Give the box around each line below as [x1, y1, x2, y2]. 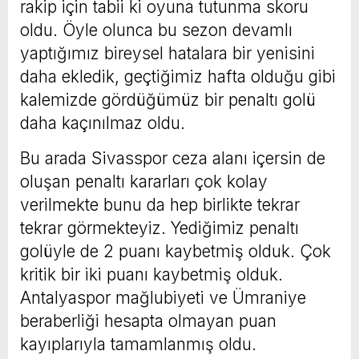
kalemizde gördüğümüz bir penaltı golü [20, 89, 316, 110]
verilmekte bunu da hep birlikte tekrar [20, 194, 300, 215]
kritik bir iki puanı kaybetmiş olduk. [20, 264, 283, 284]
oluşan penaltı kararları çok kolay [20, 171, 268, 192]
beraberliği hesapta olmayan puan [20, 310, 276, 331]
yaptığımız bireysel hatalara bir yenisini [20, 42, 315, 63]
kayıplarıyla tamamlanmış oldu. [20, 333, 256, 354]
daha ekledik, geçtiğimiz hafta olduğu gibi [20, 66, 336, 87]
